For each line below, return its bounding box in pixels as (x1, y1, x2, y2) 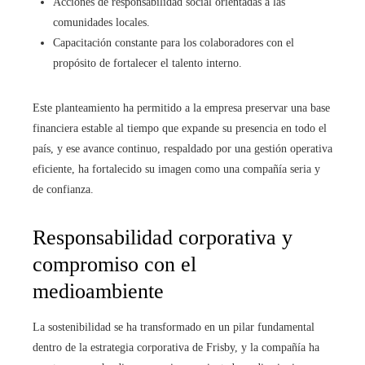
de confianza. (33, 183, 94, 196)
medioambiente (33, 279, 164, 304)
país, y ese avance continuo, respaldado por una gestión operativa (33, 143, 332, 156)
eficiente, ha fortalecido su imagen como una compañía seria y (33, 163, 320, 176)
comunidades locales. (53, 16, 150, 29)
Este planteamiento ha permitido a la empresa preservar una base (33, 102, 330, 115)
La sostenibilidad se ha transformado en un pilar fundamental (33, 321, 314, 334)
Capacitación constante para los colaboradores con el (53, 37, 294, 50)
